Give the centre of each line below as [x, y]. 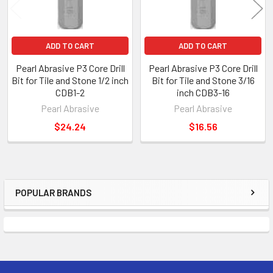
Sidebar [45, 205]
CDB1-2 [70, 93]
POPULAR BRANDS [53, 193]
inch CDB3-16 [203, 93]
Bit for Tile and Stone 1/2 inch [70, 80]
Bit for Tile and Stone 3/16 [203, 80]
